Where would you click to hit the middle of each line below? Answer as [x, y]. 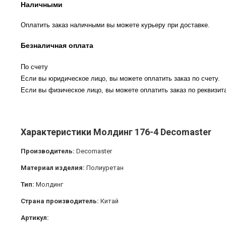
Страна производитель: [61, 201]
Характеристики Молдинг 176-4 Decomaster [116, 132]
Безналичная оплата [57, 46]
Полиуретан [104, 168]
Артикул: [35, 218]
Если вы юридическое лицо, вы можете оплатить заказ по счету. [120, 79]
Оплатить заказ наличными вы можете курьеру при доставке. [115, 25]
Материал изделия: [53, 168]
